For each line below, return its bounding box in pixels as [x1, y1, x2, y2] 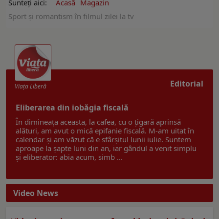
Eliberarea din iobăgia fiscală [16, 102, 129, 113]
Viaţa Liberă [15, 82, 46, 91]
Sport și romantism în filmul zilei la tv [8, 11, 134, 22]
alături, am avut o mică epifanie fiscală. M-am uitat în [16, 126, 194, 136]
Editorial [170, 78, 203, 89]
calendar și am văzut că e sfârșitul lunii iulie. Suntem [16, 134, 191, 145]
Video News [13, 188, 58, 199]
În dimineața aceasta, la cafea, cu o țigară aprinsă [16, 117, 181, 127]
